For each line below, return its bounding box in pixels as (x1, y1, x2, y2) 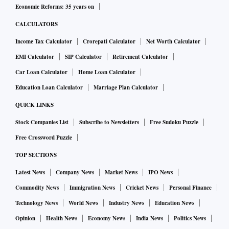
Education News (155, 199, 194, 208)
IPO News (148, 168, 173, 177)
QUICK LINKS (15, 101, 54, 109)
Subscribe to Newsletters (79, 118, 139, 127)
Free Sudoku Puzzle (150, 118, 198, 127)
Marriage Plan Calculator (94, 83, 158, 92)
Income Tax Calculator (15, 37, 72, 46)
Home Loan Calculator (78, 68, 135, 77)
